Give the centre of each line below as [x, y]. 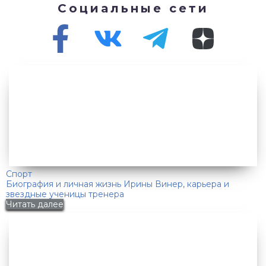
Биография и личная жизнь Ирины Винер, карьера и [118, 184]
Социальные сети [133, 9]
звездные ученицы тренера [65, 194]
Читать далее [35, 205]
